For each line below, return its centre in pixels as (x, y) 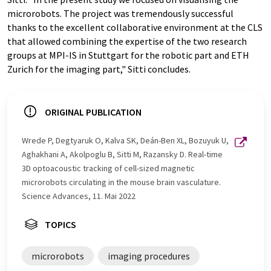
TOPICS (60, 224)
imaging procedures (149, 256)
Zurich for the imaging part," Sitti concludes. (99, 69)
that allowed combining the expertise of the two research (127, 41)
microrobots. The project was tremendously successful (120, 13)
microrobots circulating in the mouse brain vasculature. (121, 182)
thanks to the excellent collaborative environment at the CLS (135, 27)
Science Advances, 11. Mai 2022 (79, 196)
